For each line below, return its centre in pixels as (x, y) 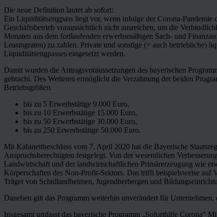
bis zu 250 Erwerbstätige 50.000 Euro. (82, 130)
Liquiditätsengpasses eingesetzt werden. (65, 54)
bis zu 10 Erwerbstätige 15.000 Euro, (80, 113)
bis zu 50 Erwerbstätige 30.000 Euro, (80, 122)
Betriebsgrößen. (28, 88)
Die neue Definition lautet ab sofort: (59, 10)
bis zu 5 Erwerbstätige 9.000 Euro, (76, 104)
